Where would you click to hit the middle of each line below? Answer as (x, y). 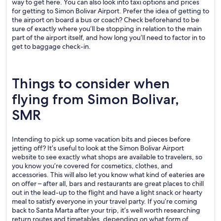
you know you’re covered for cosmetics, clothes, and (92, 166)
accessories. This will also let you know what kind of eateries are (108, 175)
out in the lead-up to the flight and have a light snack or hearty (107, 192)
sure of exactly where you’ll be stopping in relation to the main (107, 29)
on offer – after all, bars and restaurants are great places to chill (108, 184)
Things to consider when (91, 83)
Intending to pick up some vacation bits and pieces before (101, 139)
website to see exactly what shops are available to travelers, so (107, 157)
